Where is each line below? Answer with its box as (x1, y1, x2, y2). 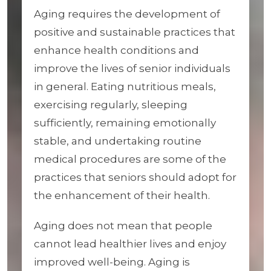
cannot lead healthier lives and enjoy (34, 238, 226, 250)
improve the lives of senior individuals (34, 62, 230, 74)
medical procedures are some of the (34, 153, 226, 165)
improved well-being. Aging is (34, 256, 190, 268)
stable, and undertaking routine (34, 135, 201, 147)
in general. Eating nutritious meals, (34, 80, 216, 93)
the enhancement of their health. (34, 189, 210, 201)
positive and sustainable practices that (34, 26, 235, 38)
